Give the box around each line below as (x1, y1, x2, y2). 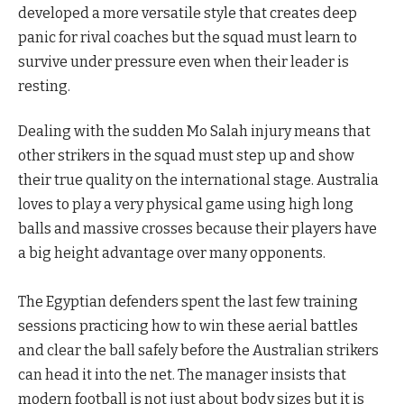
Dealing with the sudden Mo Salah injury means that (18, 122, 371, 140)
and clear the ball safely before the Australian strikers (18, 341, 379, 359)
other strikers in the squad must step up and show (18, 146, 354, 164)
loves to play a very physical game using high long (18, 195, 353, 213)
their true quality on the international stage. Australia (18, 170, 379, 188)
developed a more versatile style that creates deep (18, 5, 357, 23)
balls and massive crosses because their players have (18, 219, 377, 237)
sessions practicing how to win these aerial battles (18, 317, 358, 335)
